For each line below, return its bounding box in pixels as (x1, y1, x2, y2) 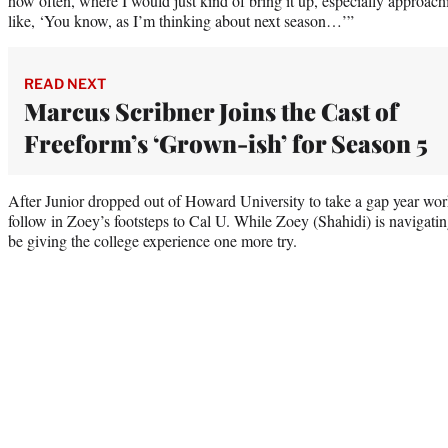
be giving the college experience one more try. (8, 229, 297, 251)
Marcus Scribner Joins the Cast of (24, 94, 398, 127)
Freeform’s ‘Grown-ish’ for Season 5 (24, 126, 428, 159)
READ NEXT (24, 74, 106, 92)
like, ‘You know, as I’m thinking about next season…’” (8, 9, 354, 31)
